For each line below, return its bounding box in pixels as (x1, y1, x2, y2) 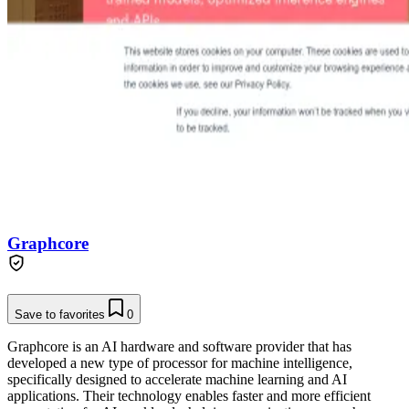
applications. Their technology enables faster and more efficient (7, 387, 371, 404)
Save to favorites (15, 307, 105, 321)
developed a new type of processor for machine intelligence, (7, 354, 352, 371)
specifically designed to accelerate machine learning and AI (7, 371, 347, 387)
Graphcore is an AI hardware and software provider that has (7, 338, 351, 354)
